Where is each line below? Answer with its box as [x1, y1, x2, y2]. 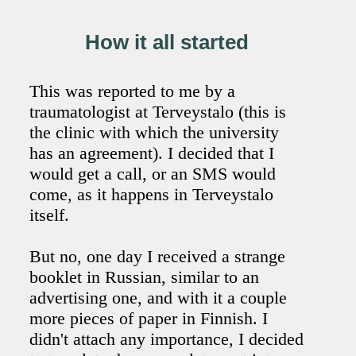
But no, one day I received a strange [29, 246, 286, 267]
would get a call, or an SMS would [29, 164, 277, 184]
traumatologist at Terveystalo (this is [29, 102, 287, 122]
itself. [29, 205, 70, 226]
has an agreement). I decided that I [29, 143, 275, 164]
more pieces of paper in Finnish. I [29, 308, 269, 329]
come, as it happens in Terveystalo [29, 184, 274, 205]
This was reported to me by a [29, 81, 236, 102]
